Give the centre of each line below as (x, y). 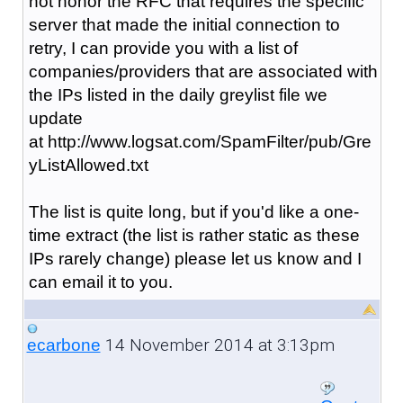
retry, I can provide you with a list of (163, 48)
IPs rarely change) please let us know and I (195, 258)
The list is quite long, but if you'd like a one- (193, 211)
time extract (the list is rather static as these (194, 235)
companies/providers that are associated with (203, 71)
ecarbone (63, 345)
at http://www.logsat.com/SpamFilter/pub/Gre (200, 141)
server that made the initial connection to (184, 24)
